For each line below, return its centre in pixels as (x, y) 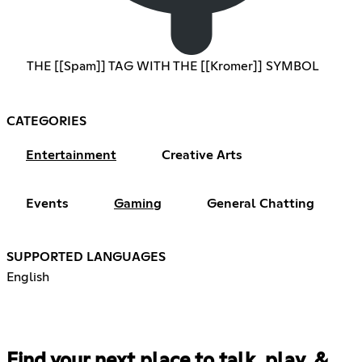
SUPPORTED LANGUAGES (86, 257)
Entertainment (71, 156)
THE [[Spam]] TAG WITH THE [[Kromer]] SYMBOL (172, 67)
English (28, 278)
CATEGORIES (46, 122)
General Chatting (261, 204)
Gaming (138, 204)
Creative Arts (202, 156)
